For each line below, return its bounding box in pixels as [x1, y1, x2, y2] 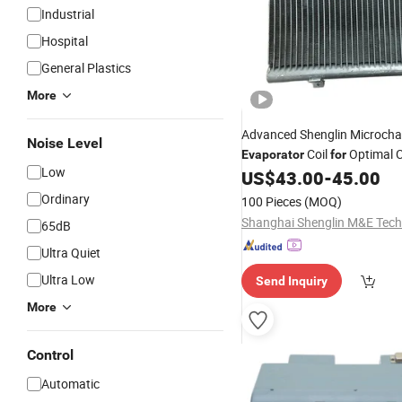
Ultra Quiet [41, 244, 100, 261]
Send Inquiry [256, 274, 328, 288]
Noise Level [27, 135, 102, 152]
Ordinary [41, 190, 90, 207]
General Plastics [41, 59, 131, 76]
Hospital [41, 32, 88, 49]
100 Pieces [241, 193, 301, 210]
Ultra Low [41, 271, 95, 288]
